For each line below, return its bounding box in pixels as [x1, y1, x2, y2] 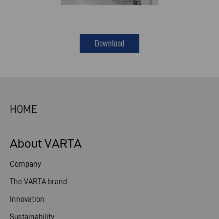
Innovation [10, 195, 44, 203]
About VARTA [10, 137, 82, 150]
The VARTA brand [10, 177, 67, 186]
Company [10, 159, 41, 168]
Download [95, 38, 124, 48]
